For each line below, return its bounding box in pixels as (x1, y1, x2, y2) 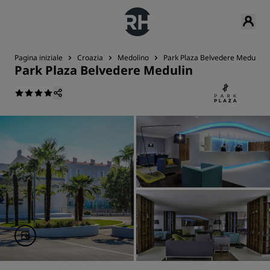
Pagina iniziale (14, 52, 63, 63)
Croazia (77, 52, 103, 63)
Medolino (118, 52, 149, 63)
